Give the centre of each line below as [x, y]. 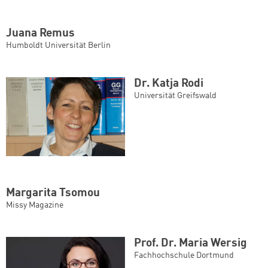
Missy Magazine [35, 205]
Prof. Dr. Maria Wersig [191, 244]
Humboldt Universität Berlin [58, 45]
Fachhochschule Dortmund [184, 256]
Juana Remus [40, 33]
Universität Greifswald [175, 95]
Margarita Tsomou [53, 194]
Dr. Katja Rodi [169, 83]
